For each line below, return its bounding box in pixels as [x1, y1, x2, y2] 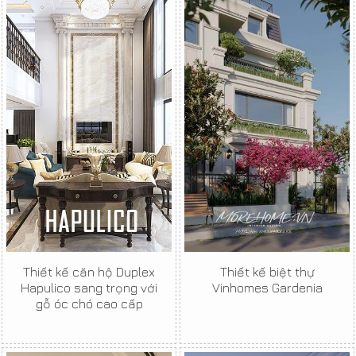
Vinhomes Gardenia [211, 281, 323, 296]
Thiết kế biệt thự [219, 265, 315, 280]
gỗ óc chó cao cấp [35, 296, 143, 311]
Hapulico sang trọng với [21, 281, 157, 296]
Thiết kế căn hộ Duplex [23, 265, 155, 280]
